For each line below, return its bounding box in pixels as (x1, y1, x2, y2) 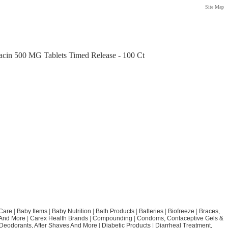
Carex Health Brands (30, 215, 88, 222)
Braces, (198, 208, 220, 215)
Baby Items (16, 208, 47, 215)
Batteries (138, 208, 163, 215)
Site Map (205, 4, 224, 10)
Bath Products (95, 208, 134, 215)
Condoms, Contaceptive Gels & (136, 215, 223, 222)
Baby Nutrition (51, 208, 91, 215)
